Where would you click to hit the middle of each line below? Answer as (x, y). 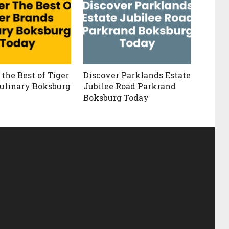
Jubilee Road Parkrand (130, 86)
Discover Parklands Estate (137, 75)
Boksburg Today (116, 98)
